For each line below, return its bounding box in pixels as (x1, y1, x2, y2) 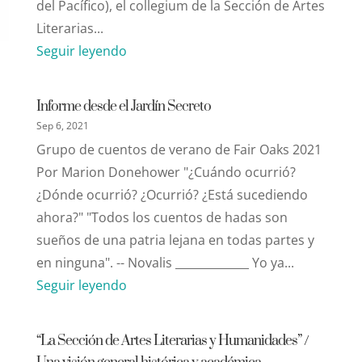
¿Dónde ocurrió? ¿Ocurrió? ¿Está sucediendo (36, 185, 308, 204)
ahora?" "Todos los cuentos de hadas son (36, 208, 288, 226)
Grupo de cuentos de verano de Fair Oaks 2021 (36, 140, 322, 158)
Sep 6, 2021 (36, 118, 89, 133)
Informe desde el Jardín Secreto (36, 97, 211, 116)
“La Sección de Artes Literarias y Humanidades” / (36, 331, 309, 350)
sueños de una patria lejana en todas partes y (36, 230, 314, 249)
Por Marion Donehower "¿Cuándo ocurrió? (36, 162, 296, 181)
